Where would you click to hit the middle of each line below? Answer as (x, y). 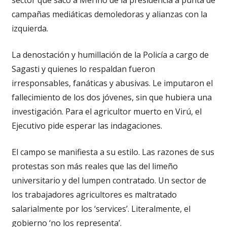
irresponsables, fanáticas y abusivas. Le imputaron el (112, 83)
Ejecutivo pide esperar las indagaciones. (87, 125)
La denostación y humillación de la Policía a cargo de (110, 54)
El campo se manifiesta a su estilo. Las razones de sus (113, 152)
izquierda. (30, 28)
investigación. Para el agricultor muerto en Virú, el (106, 111)
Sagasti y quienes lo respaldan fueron (83, 69)
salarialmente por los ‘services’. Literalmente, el (101, 209)
